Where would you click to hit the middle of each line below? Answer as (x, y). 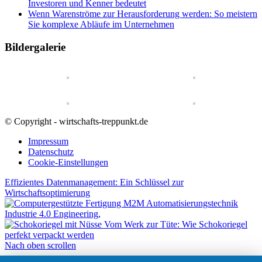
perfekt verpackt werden (49, 235)
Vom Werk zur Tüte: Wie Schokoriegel (176, 224)
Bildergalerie (35, 47)
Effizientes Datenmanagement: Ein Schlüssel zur (94, 182)
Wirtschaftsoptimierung (47, 192)
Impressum (48, 141)
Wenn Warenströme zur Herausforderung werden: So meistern (143, 14)
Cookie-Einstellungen (68, 162)
